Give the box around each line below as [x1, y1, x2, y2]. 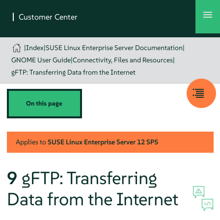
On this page [26, 99, 63, 108]
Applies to [15, 137, 48, 146]
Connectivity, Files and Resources [72, 55, 173, 64]
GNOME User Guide [11, 55, 71, 64]
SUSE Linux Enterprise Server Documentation [46, 43, 183, 52]
